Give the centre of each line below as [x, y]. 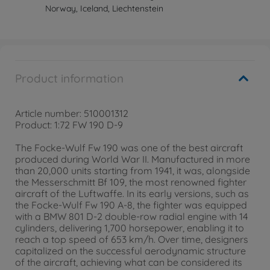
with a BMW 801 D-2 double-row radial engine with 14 [131, 216]
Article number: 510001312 [72, 113]
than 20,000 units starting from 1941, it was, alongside [133, 171]
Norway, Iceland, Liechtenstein [105, 8]
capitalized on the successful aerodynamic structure [130, 251]
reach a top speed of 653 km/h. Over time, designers [132, 239]
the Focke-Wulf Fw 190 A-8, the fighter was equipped [131, 205]
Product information [69, 78]
